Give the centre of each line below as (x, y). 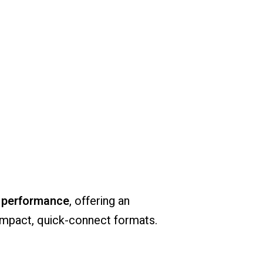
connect (91, 221)
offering (96, 201)
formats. (135, 221)
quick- (53, 221)
